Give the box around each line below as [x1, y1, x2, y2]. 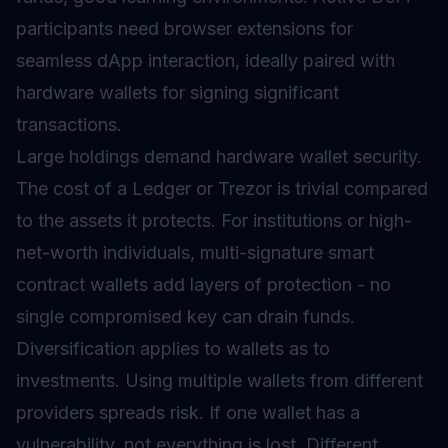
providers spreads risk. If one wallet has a [16, 402, 360, 423]
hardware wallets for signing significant [16, 82, 339, 103]
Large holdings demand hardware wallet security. [16, 146, 422, 167]
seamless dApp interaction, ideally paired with [16, 50, 395, 71]
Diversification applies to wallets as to [16, 338, 330, 359]
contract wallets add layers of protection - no [16, 274, 391, 295]
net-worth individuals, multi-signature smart [16, 242, 374, 263]
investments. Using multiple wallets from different [16, 370, 423, 391]
